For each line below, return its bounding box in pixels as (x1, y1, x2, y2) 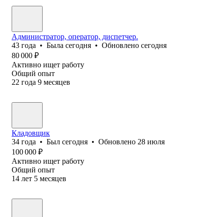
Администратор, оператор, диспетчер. (12, 32, 138, 41)
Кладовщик (12, 128, 50, 137)
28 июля (138, 137, 165, 146)
